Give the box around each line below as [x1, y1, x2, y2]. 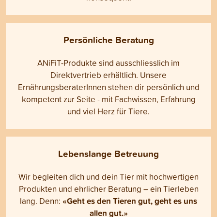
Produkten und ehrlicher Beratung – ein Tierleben [18, 183, 199, 195]
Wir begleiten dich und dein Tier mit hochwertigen [18, 171, 199, 183]
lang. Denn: [20, 195, 62, 207]
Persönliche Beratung [63, 33, 154, 47]
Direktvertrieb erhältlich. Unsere [50, 69, 167, 81]
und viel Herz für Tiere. [67, 106, 150, 117]
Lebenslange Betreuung [58, 147, 159, 161]
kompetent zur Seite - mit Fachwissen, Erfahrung [21, 93, 196, 105]
